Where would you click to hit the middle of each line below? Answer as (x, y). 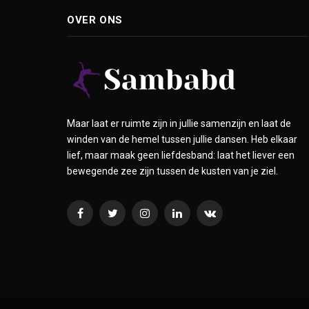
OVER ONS (95, 20)
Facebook (100, 219)
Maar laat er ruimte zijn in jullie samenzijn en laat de (179, 123)
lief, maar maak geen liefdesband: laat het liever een (181, 155)
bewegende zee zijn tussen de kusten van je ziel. (172, 171)
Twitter (127, 219)
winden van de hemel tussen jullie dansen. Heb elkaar (182, 139)
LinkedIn (194, 219)
